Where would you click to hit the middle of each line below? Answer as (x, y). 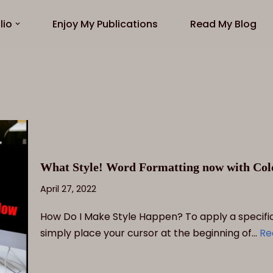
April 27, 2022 (68, 189)
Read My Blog (223, 24)
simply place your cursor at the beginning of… (150, 233)
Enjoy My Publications (105, 24)
